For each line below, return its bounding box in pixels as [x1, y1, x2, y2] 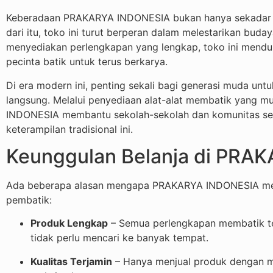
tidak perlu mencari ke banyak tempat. [30, 232, 208, 244]
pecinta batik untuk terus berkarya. [6, 55, 168, 68]
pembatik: [6, 194, 52, 207]
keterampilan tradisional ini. [6, 122, 133, 135]
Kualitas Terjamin [30, 255, 112, 268]
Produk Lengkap [30, 217, 108, 230]
